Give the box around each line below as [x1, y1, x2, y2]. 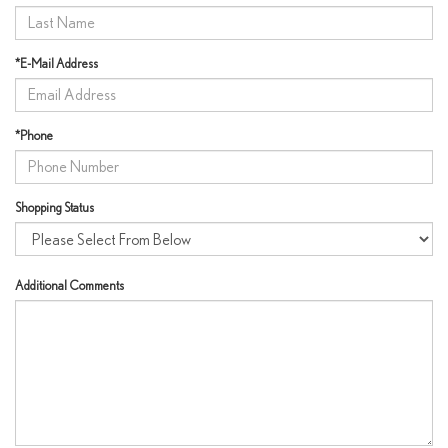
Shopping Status [15, 199, 94, 215]
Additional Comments [15, 278, 124, 294]
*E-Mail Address [15, 55, 98, 71]
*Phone [15, 127, 53, 143]
